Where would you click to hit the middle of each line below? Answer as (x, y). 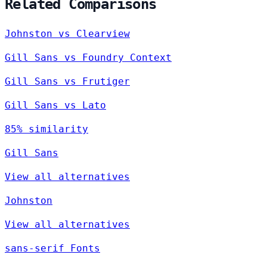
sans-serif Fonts (52, 249)
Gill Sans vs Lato (55, 105)
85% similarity (46, 129)
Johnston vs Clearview (67, 34)
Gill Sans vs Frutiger (67, 82)
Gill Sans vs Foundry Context (88, 58)
